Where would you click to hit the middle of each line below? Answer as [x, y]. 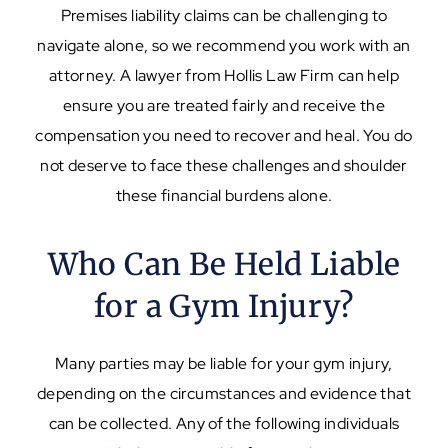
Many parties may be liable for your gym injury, [224, 363]
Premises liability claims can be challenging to [224, 15]
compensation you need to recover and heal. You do [224, 135]
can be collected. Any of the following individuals [224, 423]
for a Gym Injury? [224, 305]
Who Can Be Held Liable [224, 263]
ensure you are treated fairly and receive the [224, 105]
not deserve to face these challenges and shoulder [224, 165]
